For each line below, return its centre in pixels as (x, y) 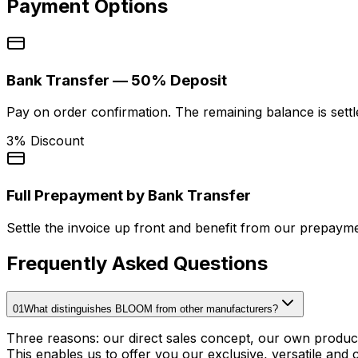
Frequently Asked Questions (137, 263)
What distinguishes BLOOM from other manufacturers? (151, 308)
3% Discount (45, 141)
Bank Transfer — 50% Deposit (117, 80)
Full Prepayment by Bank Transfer (129, 196)
